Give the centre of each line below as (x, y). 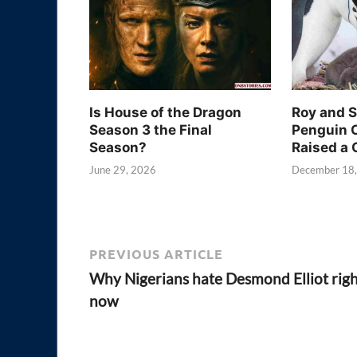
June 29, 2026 (123, 170)
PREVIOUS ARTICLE (156, 253)
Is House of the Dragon (165, 112)
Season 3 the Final (151, 129)
